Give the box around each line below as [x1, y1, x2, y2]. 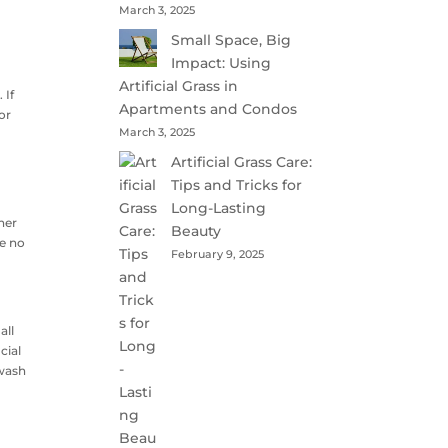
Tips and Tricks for [171, 176, 303, 194]
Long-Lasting [171, 199, 267, 217]
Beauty [171, 222, 222, 240]
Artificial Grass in [119, 77, 239, 95]
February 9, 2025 [171, 247, 265, 261]
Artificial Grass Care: [171, 153, 313, 171]
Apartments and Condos [119, 100, 298, 118]
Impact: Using [171, 54, 272, 72]
